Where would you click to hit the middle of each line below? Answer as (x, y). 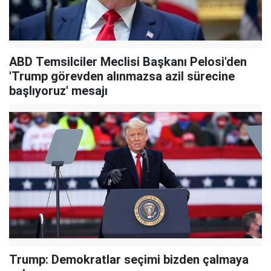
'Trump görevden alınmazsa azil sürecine (122, 77)
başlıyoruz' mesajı (58, 91)
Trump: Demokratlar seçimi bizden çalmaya (129, 260)
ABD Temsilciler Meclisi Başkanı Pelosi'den (128, 62)
